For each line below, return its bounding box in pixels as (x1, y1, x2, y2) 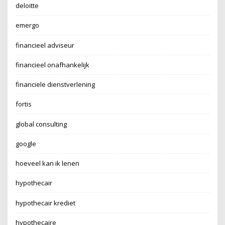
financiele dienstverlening (16, 80, 95, 89)
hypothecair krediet (16, 198, 76, 207)
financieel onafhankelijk (16, 60, 90, 69)
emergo (16, 21, 40, 30)
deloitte (16, 1, 39, 10)
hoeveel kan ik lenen (16, 159, 80, 168)
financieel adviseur (16, 40, 75, 50)
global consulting (16, 119, 67, 129)
